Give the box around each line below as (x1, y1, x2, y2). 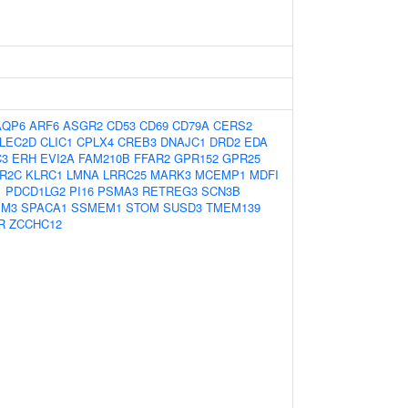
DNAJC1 (160, 133, 206, 150)
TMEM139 (206, 199, 260, 216)
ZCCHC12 (9, 215, 62, 232)
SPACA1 (21, 199, 67, 216)
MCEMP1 (195, 166, 246, 183)
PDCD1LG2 (5, 182, 66, 199)
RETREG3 (142, 182, 198, 199)
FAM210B (78, 149, 130, 167)
